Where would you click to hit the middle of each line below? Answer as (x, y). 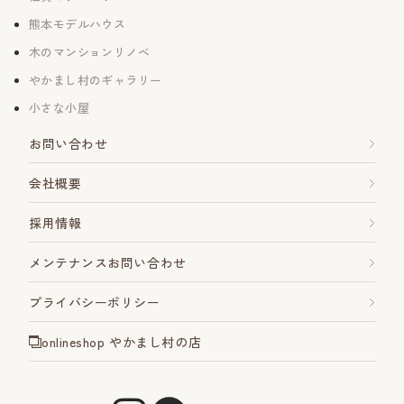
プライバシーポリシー (95, 302)
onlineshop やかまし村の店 (122, 341)
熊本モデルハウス (78, 23)
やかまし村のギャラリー (96, 79)
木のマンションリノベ (89, 51)
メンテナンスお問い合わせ (108, 262)
